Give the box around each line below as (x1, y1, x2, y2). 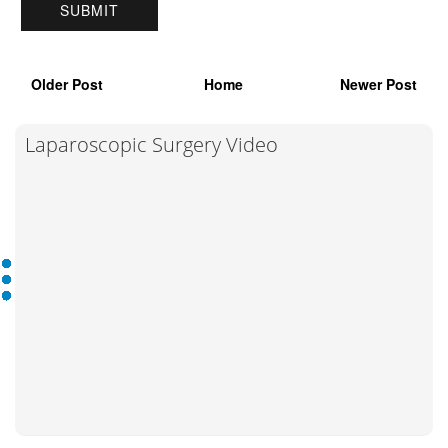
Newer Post (340, 73, 417, 94)
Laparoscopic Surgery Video (25, 130, 278, 158)
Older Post (31, 73, 103, 94)
